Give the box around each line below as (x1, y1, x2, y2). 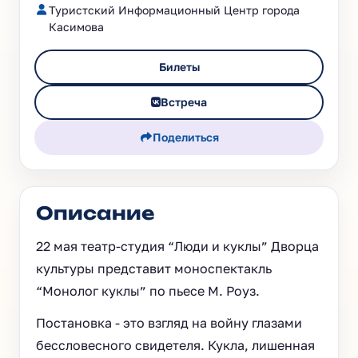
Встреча (161, 95, 207, 109)
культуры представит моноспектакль (36, 261, 272, 276)
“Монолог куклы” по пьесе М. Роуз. (36, 283, 260, 299)
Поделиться (153, 130, 220, 144)
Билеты (158, 60, 200, 74)
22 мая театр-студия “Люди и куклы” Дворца (36, 238, 319, 254)
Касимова (49, 20, 104, 34)
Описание (36, 202, 154, 224)
